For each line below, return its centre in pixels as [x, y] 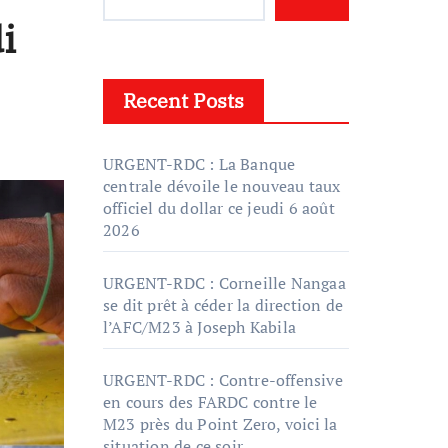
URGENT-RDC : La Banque [199, 164]
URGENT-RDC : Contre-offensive [223, 380]
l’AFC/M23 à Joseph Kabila [199, 327]
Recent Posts [183, 100]
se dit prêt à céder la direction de [223, 305]
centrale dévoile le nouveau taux [222, 186]
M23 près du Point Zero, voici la [220, 424]
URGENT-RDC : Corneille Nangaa [224, 283]
